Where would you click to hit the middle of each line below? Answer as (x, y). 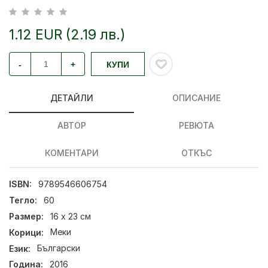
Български (59, 248)
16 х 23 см (71, 216)
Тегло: (23, 200)
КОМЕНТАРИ (71, 153)
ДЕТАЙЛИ (71, 98)
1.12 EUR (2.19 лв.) (67, 35)
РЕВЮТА (197, 125)
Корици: (26, 232)
